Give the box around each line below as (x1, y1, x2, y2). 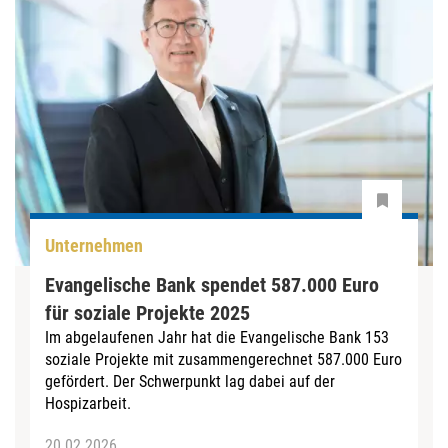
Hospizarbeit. (45, 393, 131, 413)
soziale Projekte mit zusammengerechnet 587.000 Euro (45, 349, 402, 369)
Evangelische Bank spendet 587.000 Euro (45, 272, 379, 297)
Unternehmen (45, 235, 143, 256)
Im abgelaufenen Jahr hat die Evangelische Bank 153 (45, 327, 389, 347)
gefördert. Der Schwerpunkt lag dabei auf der (45, 371, 335, 391)
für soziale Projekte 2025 (45, 300, 250, 325)
